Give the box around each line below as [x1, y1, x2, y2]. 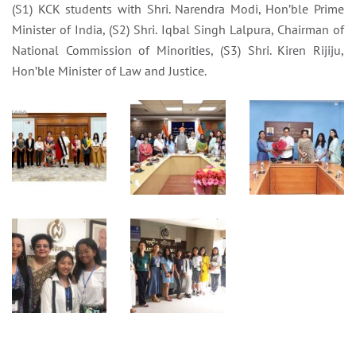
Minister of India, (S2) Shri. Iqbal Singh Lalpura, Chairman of [12, 21, 344, 37]
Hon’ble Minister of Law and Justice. [12, 62, 207, 79]
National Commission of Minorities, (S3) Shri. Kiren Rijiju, [12, 41, 344, 58]
